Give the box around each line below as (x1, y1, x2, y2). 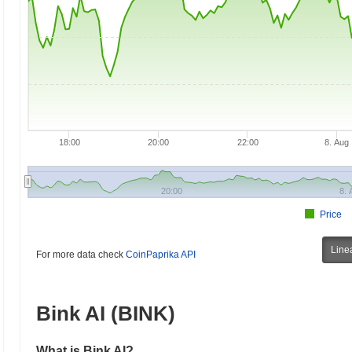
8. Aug (324, 137, 350, 147)
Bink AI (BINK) (36, 302, 175, 325)
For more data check (36, 249, 126, 260)
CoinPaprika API (126, 249, 196, 260)
